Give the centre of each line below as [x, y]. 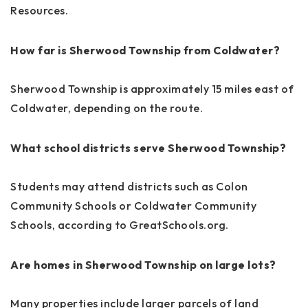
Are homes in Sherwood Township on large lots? [143, 264]
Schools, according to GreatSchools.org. [120, 224]
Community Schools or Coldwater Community [133, 205]
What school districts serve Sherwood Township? [148, 147]
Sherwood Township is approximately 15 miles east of [152, 88]
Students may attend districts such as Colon [129, 186]
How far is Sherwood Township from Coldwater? [145, 50]
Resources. [39, 10]
